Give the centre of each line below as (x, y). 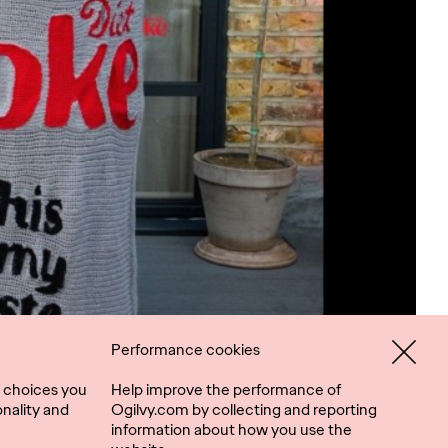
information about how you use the (231, 429)
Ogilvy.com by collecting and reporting (244, 409)
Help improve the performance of (226, 389)
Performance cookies (185, 349)
